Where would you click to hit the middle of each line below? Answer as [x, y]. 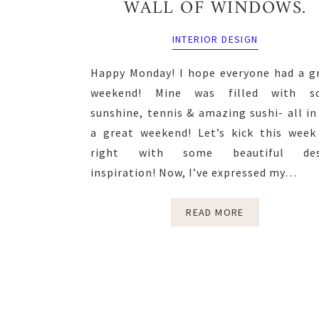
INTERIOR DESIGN [215, 39]
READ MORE [215, 212]
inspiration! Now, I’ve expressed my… [194, 172]
